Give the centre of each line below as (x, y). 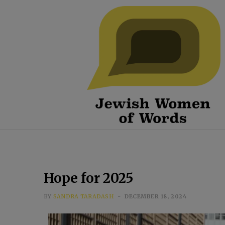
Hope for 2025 (88, 178)
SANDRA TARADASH (83, 197)
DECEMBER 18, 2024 (155, 197)
